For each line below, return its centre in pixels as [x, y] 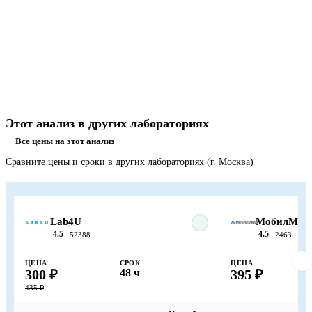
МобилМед [282, 222]
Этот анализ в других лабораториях [107, 124]
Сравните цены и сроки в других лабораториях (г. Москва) [130, 162]
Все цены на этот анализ [65, 141]
